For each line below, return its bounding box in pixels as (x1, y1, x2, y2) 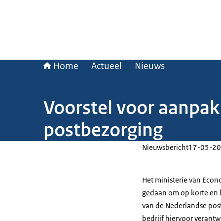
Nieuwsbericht (142, 143, 188, 152)
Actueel (91, 60, 122, 72)
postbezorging (43, 118, 163, 142)
